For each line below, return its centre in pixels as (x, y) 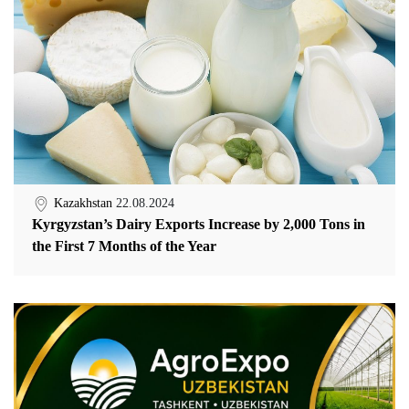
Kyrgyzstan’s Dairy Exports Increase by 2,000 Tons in (199, 224)
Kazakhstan (85, 203)
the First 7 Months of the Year (124, 246)
